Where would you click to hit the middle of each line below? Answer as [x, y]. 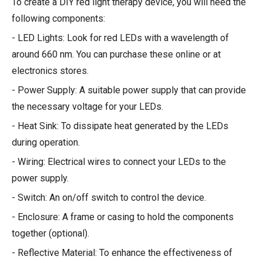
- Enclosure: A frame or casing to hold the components [123, 217]
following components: [58, 18]
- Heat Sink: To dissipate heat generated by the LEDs [120, 126]
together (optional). [50, 233]
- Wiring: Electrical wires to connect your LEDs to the [119, 161]
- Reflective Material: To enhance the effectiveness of [122, 252]
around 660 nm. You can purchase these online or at [116, 54]
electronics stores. [50, 70]
